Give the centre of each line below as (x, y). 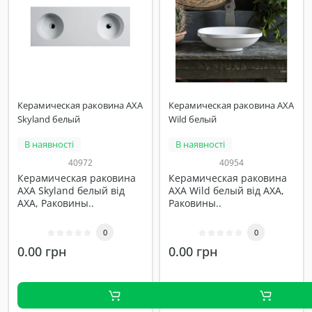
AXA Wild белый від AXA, (226, 190)
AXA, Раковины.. (56, 203)
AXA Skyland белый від (71, 190)
